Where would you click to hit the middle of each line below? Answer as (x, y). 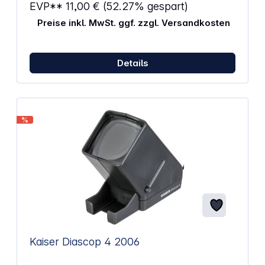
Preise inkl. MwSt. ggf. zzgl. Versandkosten (133, 23)
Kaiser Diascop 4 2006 (127, 241)
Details (132, 63)
